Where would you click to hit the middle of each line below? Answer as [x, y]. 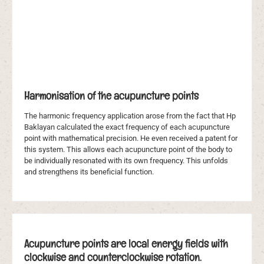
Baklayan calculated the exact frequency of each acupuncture [127, 127]
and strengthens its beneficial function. [89, 172]
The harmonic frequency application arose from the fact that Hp [130, 116]
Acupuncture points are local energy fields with [126, 244]
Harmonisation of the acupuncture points [111, 96]
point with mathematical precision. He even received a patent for [131, 138]
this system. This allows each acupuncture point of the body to [128, 149]
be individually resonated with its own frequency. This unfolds [126, 161]
